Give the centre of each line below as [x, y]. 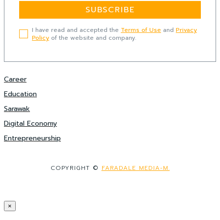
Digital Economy [30, 123]
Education [20, 94]
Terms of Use [141, 30]
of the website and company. [93, 38]
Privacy [186, 30]
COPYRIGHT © [76, 168]
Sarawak [17, 109]
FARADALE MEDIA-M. [136, 168]
